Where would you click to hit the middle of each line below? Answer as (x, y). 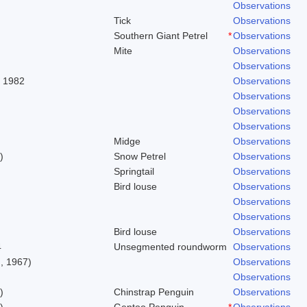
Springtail (134, 171)
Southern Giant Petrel (161, 35)
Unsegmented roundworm (170, 246)
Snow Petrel (140, 156)
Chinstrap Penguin (154, 292)
